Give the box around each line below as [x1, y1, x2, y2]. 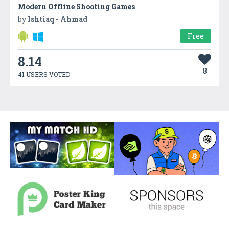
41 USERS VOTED [18, 70, 70, 79]
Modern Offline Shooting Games [18, 2, 135, 12]
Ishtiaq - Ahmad [28, 14, 87, 25]
